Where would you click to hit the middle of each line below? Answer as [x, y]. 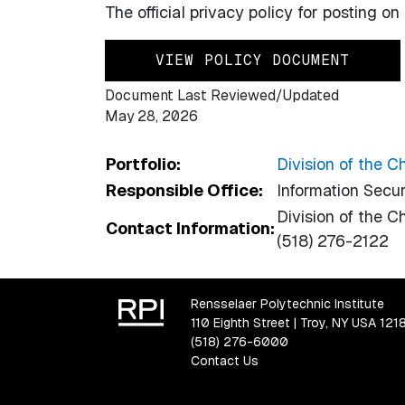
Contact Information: [190, 229]
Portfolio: [143, 165]
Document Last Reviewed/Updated [221, 96]
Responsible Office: [184, 191]
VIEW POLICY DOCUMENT [252, 60]
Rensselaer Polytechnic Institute [287, 304]
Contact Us [224, 361]
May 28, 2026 [151, 117]
